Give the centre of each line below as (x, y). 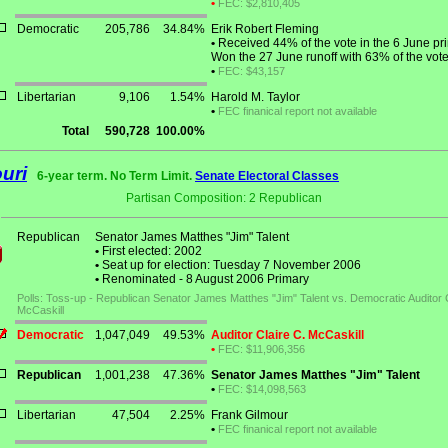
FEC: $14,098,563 (262, 389)
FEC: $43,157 (251, 71)
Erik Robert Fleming (265, 29)
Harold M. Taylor (255, 97)
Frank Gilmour (249, 415)
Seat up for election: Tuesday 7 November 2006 (230, 265)
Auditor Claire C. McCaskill (287, 335)
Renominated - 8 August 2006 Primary (204, 279)
